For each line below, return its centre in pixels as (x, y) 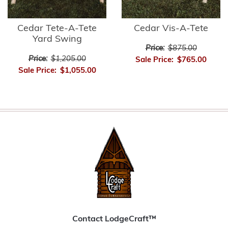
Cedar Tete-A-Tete (57, 29)
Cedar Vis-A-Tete (171, 29)
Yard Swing (57, 40)
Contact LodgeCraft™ (114, 220)
